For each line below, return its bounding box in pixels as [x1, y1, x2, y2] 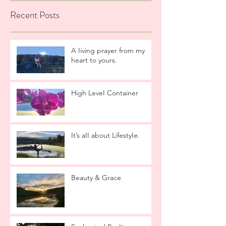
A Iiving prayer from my [71, 46, 145, 55]
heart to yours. [71, 55, 117, 65]
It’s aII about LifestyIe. [71, 131, 140, 140]
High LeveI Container [71, 88, 138, 98]
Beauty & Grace [71, 173, 121, 183]
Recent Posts [10, 8, 60, 22]
